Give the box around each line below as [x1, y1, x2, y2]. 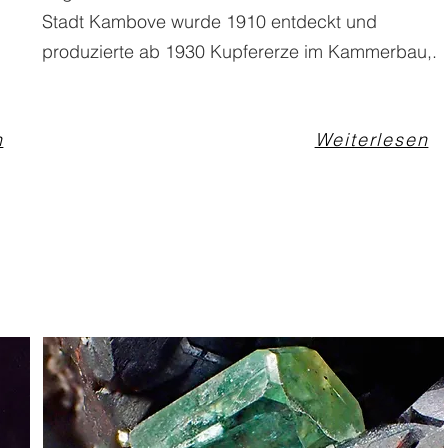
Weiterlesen [314, 127, 429, 151]
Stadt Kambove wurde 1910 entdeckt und [42, 10, 377, 33]
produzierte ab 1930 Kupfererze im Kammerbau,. [42, 40, 437, 63]
